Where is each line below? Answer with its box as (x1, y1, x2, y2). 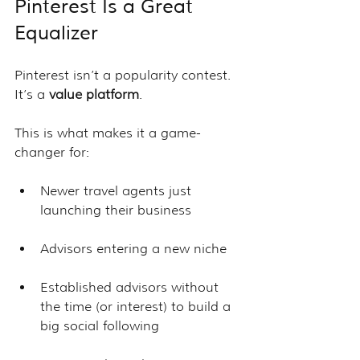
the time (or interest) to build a (40, 298, 235, 314)
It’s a (14, 86, 49, 102)
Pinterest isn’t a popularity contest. (14, 67, 235, 83)
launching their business (40, 202, 191, 218)
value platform (49, 86, 139, 102)
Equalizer (14, 20, 98, 45)
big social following (40, 317, 159, 333)
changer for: (14, 144, 89, 160)
